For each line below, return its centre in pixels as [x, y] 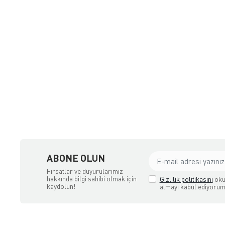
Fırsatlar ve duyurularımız [85, 171]
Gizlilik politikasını [186, 179]
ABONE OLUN [76, 158]
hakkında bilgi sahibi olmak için [91, 178]
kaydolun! [61, 186]
